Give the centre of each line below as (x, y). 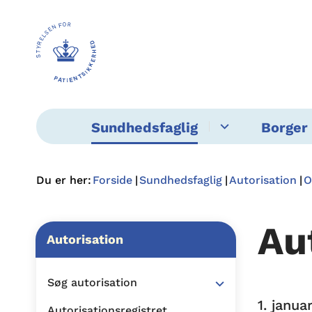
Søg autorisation (92, 282)
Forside (112, 180)
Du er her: (64, 180)
